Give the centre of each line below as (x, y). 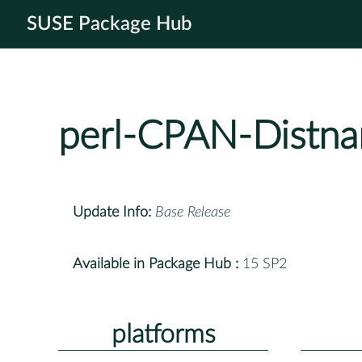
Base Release (193, 212)
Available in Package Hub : (156, 264)
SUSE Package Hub (109, 24)
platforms (163, 334)
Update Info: (112, 212)
